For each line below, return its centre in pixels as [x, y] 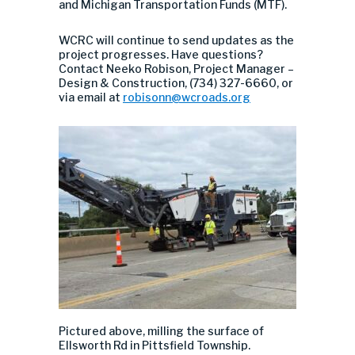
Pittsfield [168, 345]
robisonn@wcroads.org [187, 97]
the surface [218, 331]
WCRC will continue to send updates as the [176, 40]
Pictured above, [103, 331]
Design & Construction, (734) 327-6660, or [176, 83]
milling [167, 331]
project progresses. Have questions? [161, 54]
